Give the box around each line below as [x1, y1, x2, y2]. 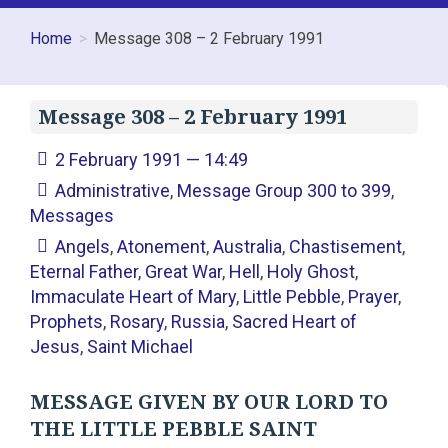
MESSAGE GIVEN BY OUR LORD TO [30, 391, 388, 415]
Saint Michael [87, 336, 193, 358]
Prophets [30, 311, 103, 333]
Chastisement [289, 236, 403, 258]
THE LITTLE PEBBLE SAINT [30, 418, 317, 442]
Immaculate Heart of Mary [30, 286, 236, 308]
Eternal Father [30, 261, 138, 283]
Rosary [110, 311, 164, 333]
